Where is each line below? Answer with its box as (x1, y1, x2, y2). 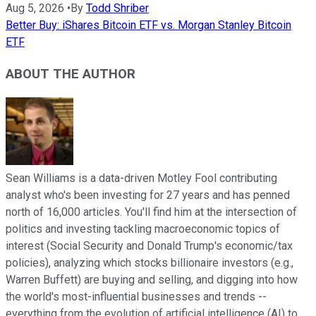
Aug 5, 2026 (6, 1, 64, 16)
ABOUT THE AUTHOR (6, 66, 135, 82)
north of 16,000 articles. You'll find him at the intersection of (6, 205, 297, 219)
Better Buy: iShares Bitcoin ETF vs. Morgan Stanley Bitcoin (6, 18, 291, 32)
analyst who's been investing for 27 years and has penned (6, 188, 290, 202)
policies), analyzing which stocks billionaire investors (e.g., (6, 255, 293, 269)
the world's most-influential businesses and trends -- (6, 289, 267, 303)
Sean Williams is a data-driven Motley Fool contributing (6, 171, 277, 185)
